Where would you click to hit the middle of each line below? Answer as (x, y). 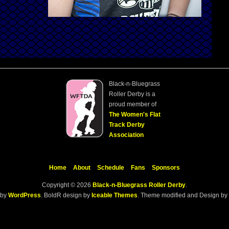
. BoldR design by (66, 195)
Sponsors (166, 168)
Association (126, 135)
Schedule (111, 168)
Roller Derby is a (132, 94)
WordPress (24, 195)
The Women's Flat (135, 114)
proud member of (133, 104)
